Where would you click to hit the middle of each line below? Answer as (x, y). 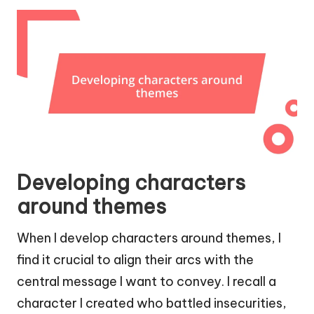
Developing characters (131, 182)
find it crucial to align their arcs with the (135, 259)
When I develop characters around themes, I (149, 238)
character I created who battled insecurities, (152, 303)
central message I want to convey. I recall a (146, 281)
